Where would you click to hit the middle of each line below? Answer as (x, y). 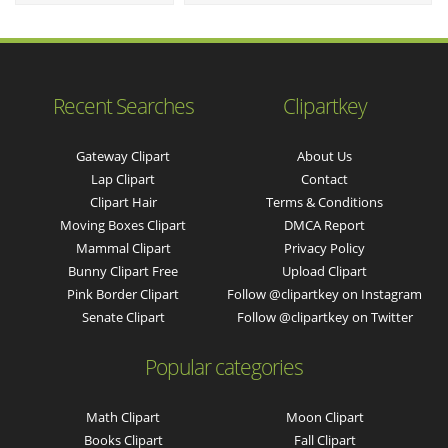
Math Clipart (123, 416)
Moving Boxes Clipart (123, 224)
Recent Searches (123, 105)
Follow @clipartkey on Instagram (325, 293)
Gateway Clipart (123, 155)
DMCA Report (325, 224)
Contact (325, 178)
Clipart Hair (123, 201)
